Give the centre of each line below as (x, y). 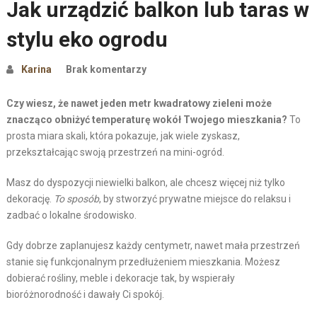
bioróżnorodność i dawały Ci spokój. (85, 295)
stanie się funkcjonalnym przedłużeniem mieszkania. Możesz (143, 262)
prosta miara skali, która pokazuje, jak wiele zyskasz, (123, 136)
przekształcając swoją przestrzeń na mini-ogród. (115, 152)
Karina (36, 70)
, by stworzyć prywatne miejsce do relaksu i (195, 199)
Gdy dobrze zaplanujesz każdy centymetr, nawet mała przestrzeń (153, 246)
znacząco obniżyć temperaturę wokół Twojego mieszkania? (146, 120)
